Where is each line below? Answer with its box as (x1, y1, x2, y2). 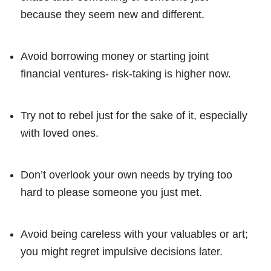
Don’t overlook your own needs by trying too (21, 168, 232, 181)
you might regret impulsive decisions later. (21, 245, 223, 258)
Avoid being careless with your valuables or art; (21, 227, 248, 240)
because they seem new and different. (21, 8, 204, 21)
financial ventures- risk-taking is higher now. (21, 67, 231, 80)
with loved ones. (21, 126, 99, 139)
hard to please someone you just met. (21, 186, 202, 198)
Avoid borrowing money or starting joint (21, 50, 209, 62)
